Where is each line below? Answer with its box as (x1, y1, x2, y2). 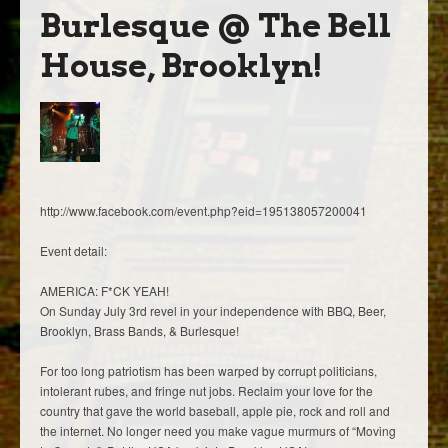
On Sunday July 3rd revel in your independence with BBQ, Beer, (40, 301, 386, 319)
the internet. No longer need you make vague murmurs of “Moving (40, 421, 396, 439)
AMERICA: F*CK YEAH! (40, 281, 169, 299)
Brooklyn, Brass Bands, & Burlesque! (40, 321, 239, 339)
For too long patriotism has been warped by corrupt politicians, (40, 361, 377, 379)
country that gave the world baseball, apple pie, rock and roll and (40, 401, 390, 419)
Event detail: (40, 241, 107, 259)
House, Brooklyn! (40, 45, 323, 85)
